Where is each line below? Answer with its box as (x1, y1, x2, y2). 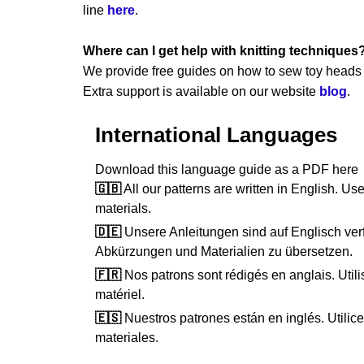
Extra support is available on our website (83, 84, 319, 98)
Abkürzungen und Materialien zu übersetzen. (95, 244, 353, 258)
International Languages (95, 123, 337, 146)
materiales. (95, 330, 158, 344)
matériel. (95, 287, 145, 301)
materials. (95, 201, 151, 215)
